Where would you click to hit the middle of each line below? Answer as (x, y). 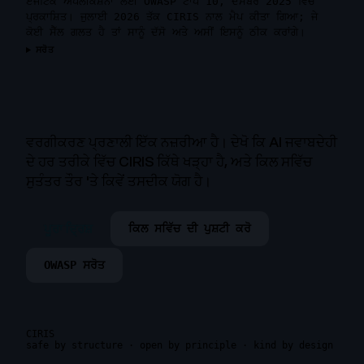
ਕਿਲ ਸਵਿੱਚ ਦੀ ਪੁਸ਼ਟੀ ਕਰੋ (190, 228)
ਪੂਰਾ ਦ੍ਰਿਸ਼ (68, 229)
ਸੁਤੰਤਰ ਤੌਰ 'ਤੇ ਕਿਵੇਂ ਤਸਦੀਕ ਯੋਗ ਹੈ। (119, 181)
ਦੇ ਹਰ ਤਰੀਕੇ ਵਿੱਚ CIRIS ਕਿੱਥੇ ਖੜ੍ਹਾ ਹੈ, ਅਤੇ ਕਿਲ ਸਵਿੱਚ (169, 162)
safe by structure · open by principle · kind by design (180, 346)
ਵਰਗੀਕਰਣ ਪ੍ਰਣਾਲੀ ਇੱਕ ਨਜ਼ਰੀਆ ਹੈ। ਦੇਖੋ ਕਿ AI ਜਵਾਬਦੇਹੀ (182, 142)
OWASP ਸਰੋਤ (74, 265)
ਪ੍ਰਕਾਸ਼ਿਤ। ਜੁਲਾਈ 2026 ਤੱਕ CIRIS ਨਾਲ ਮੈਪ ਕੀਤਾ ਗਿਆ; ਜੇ (172, 17)
